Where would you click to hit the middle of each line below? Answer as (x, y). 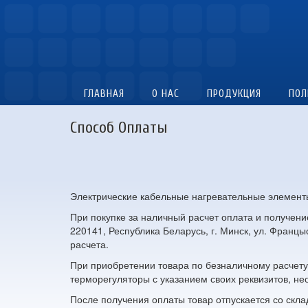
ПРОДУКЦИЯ (234, 93)
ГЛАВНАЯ (104, 93)
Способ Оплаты (119, 127)
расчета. (89, 244)
